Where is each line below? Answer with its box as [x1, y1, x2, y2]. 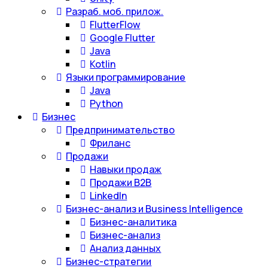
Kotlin [90, 57, 116, 71]
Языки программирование [66, 71, 186, 84]
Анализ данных [90, 242, 162, 255]
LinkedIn [90, 189, 127, 202]
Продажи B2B [90, 176, 152, 189]
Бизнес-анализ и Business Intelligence [66, 202, 243, 215]
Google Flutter [90, 31, 156, 44]
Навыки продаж [90, 163, 162, 176]
